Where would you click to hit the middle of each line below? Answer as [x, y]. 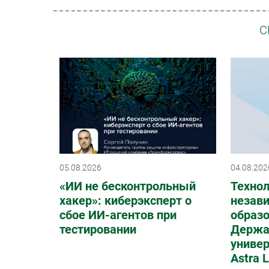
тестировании [98, 230]
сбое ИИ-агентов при [118, 215]
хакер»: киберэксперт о [125, 201]
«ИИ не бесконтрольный [128, 186]
